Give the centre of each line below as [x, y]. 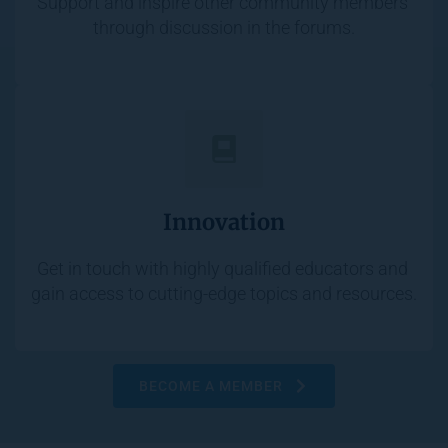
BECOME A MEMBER [211, 385]
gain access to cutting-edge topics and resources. [224, 293]
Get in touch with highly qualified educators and [222, 268]
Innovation [224, 221]
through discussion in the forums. [224, 27]
